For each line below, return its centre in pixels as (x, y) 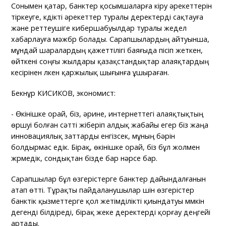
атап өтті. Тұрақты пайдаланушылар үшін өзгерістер (103, 190)
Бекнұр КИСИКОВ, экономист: (64, 93)
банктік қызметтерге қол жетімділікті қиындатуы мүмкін (108, 201)
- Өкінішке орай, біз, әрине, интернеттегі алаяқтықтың (107, 114)
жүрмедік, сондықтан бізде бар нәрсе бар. (84, 158)
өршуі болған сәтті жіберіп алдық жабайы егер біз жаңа (110, 125)
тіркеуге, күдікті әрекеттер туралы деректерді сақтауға (107, 17)
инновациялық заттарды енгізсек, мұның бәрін (93, 136)
